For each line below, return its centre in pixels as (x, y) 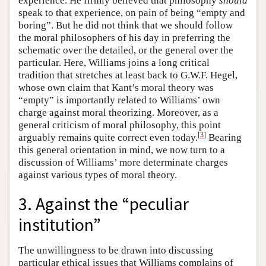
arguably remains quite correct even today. (108, 138)
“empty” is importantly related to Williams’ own (119, 100)
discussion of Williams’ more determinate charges (123, 163)
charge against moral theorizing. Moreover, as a (118, 113)
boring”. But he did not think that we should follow (126, 26)
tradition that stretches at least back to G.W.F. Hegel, (128, 75)
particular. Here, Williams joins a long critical (114, 63)
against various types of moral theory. (98, 175)
